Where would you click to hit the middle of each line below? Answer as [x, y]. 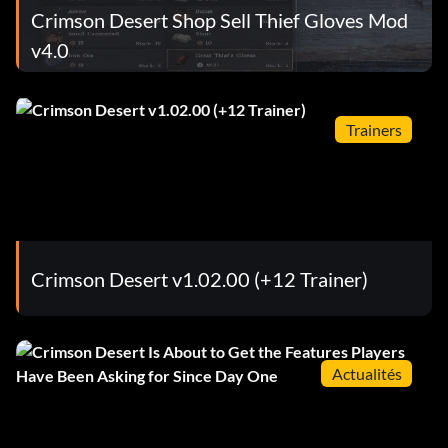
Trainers [373, 129]
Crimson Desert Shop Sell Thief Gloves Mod [219, 19]
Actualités [366, 373]
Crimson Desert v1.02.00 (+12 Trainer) [199, 278]
